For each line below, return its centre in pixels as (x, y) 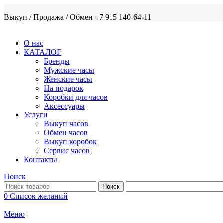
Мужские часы (69, 70)
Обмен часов (66, 133)
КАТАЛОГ (43, 52)
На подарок (63, 88)
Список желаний (39, 196)
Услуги (36, 115)
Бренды (57, 61)
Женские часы (68, 79)
